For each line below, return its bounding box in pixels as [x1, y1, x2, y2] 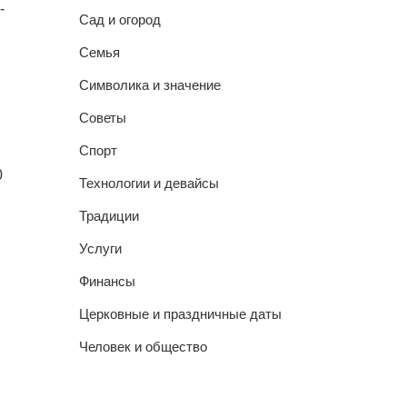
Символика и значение [78, 77, 221, 93]
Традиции [78, 208, 139, 223]
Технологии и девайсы [78, 175, 219, 191]
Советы [78, 110, 126, 125]
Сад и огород [78, 12, 161, 27]
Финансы [78, 273, 135, 289]
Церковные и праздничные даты [78, 306, 282, 322]
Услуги [78, 241, 122, 256]
